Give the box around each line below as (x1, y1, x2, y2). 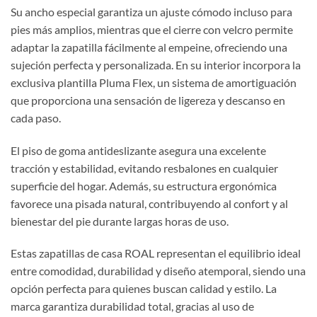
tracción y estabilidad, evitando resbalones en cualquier (11, 161, 278, 175)
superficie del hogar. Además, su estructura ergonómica (11, 178, 277, 192)
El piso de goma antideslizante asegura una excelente (11, 143, 266, 157)
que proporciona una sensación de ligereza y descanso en (11, 93, 285, 107)
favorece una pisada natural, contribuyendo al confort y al (11, 196, 288, 210)
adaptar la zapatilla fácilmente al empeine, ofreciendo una (11, 40, 287, 54)
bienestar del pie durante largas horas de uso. (11, 214, 229, 228)
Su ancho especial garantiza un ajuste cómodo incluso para (11, 4, 292, 18)
